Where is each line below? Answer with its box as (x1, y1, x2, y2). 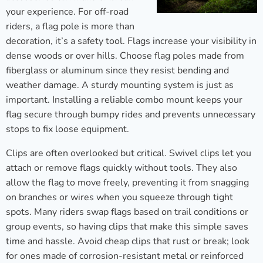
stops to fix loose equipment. (6, 123, 129, 136)
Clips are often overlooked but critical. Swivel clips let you (6, 147, 251, 160)
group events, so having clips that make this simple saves (6, 220, 248, 234)
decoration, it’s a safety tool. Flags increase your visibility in (6, 35, 257, 48)
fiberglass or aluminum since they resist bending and (6, 64, 229, 77)
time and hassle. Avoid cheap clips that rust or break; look (6, 235, 249, 248)
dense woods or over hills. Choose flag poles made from (6, 49, 244, 63)
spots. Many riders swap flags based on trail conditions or (6, 205, 248, 219)
